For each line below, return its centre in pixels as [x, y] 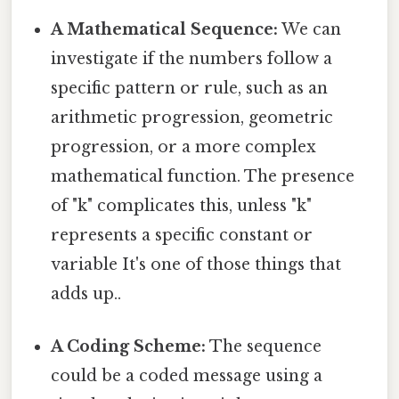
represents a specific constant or [182, 236]
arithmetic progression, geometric [192, 118]
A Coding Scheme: [129, 347]
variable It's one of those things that [196, 265]
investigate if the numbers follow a [192, 59]
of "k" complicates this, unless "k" [182, 206]
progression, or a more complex [184, 147]
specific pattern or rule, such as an [190, 89]
